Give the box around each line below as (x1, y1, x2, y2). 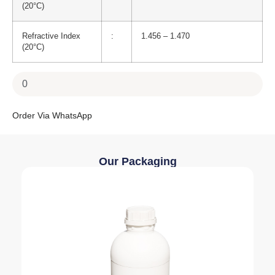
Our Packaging (98, 155, 177, 168)
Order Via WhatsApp (12, 110, 92, 121)
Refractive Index (22, 32, 80, 41)
